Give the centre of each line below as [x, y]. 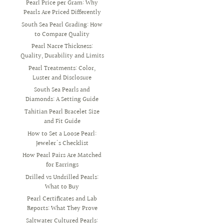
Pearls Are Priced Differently [62, 13]
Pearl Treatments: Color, [62, 68]
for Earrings [62, 165]
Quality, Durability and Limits [62, 56]
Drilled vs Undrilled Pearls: [62, 177]
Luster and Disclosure [62, 78]
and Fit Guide [62, 122]
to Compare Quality [62, 34]
